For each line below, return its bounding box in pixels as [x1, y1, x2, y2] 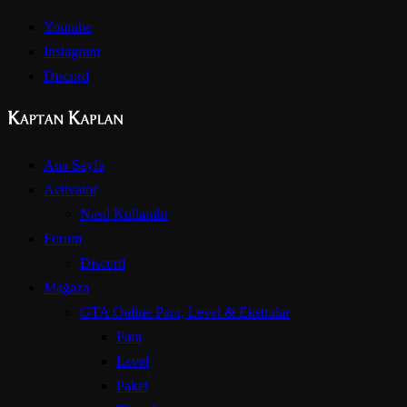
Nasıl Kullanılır [80, 206, 168, 222]
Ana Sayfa [44, 157, 104, 173]
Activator [44, 182, 97, 197]
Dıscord [44, 68, 89, 84]
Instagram [44, 44, 100, 59]
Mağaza [44, 280, 89, 295]
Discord [80, 255, 125, 271]
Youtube [44, 19, 92, 35]
